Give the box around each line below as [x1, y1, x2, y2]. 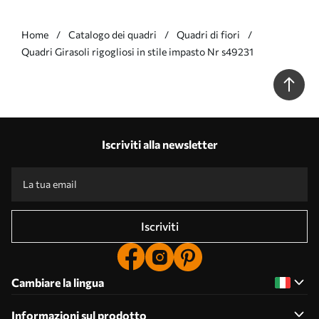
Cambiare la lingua [11, 276, 104, 289]
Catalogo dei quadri [68, 28, 157, 41]
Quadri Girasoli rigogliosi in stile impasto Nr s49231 [21, 46, 253, 58]
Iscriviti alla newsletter [101, 137, 218, 151]
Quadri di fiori [177, 28, 240, 41]
